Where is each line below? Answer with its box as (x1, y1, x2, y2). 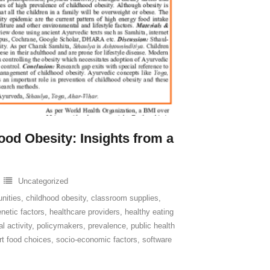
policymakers (37, 221, 83, 230)
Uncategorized (18, 177, 68, 186)
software (142, 235, 172, 244)
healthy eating (125, 207, 174, 216)
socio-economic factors (56, 235, 137, 244)
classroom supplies (91, 193, 159, 202)
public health (131, 221, 175, 230)
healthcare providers (49, 207, 120, 216)
